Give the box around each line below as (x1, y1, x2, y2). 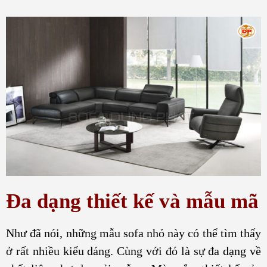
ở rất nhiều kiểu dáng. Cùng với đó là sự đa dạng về (6, 244, 261, 257)
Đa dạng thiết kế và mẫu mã (6, 189, 259, 213)
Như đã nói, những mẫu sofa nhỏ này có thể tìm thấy (6, 226, 261, 240)
